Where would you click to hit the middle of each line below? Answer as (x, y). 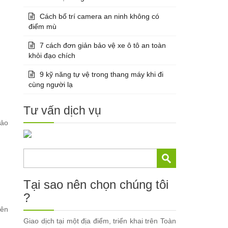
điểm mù (43, 26)
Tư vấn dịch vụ (63, 110)
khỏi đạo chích (52, 55)
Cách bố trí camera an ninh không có (100, 16)
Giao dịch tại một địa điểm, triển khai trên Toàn (100, 221)
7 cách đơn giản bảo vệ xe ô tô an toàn (103, 45)
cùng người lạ (51, 84)
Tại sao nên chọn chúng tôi (96, 184)
